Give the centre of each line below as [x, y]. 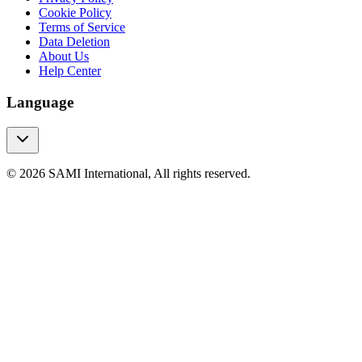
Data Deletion [74, 42]
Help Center [70, 71]
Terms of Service [82, 27]
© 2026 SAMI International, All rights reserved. [128, 173]
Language [40, 103]
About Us [64, 57]
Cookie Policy [75, 13]
